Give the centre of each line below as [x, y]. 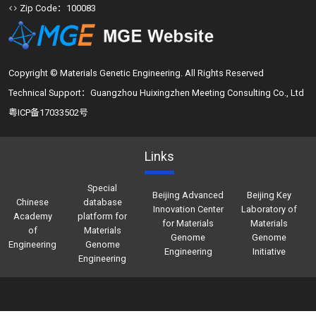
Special [103, 188]
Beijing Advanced [188, 195]
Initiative [269, 251]
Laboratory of [269, 209]
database [102, 202]
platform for [103, 216]
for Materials [188, 223]
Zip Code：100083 [57, 8]
